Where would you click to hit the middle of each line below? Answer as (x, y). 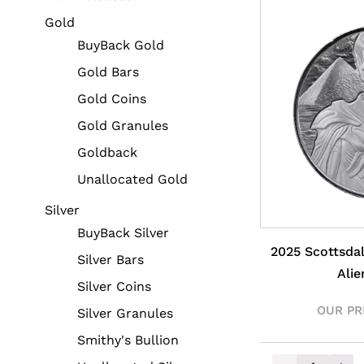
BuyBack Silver (123, 233)
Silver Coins (114, 287)
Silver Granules (125, 314)
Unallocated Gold (132, 180)
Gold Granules (123, 126)
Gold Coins (112, 99)
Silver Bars (110, 260)
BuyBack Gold (121, 45)
